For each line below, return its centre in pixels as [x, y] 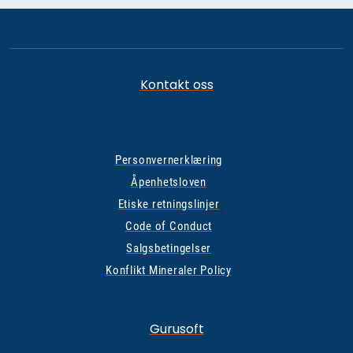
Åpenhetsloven [169, 182]
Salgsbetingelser [169, 248]
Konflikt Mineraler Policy [169, 270]
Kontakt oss [176, 85]
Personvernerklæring [169, 160]
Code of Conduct [169, 226]
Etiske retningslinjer [169, 204]
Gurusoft [176, 329]
